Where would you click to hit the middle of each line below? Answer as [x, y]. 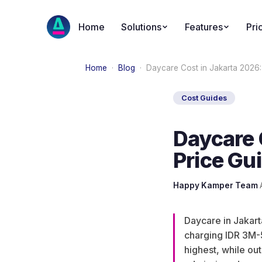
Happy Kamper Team [216, 186]
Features [204, 27]
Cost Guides [204, 98]
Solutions [141, 27]
